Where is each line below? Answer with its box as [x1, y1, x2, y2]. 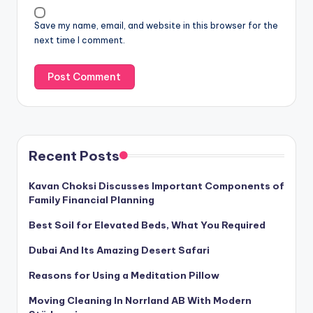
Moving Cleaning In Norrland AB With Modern [29, 294, 252, 307]
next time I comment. [34, 34, 125, 45]
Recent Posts [29, 147, 119, 165]
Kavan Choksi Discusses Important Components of [29, 180, 284, 193]
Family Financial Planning [29, 194, 154, 207]
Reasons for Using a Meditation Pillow [29, 269, 219, 282]
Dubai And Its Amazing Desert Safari [29, 244, 210, 257]
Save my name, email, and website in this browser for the [34, 20, 278, 31]
